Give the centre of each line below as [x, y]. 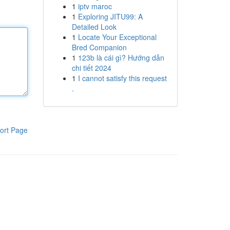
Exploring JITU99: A [110, 16]
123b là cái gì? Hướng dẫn [121, 57]
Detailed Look [94, 27]
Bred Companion [99, 47]
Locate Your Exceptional [117, 37]
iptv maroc [95, 6]
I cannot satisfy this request [122, 78]
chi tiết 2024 [91, 68]
